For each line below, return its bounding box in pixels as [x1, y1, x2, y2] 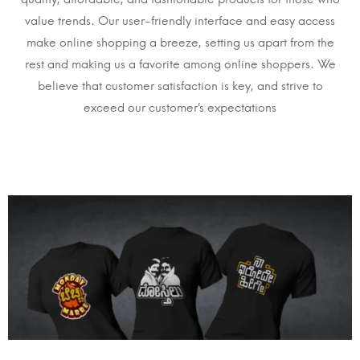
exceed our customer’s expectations [84, 100, 276, 116]
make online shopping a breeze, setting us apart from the [26, 35, 334, 51]
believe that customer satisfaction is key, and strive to [37, 79, 323, 94]
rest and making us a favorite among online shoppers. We [24, 57, 336, 72]
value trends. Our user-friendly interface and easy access [25, 14, 335, 29]
